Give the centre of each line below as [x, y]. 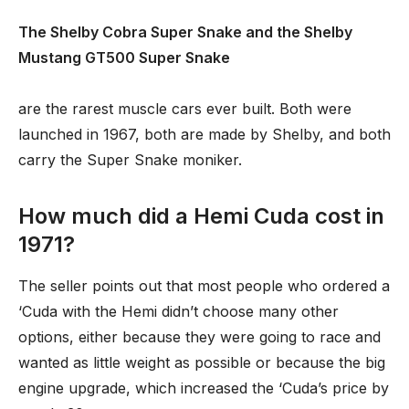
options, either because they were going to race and [199, 337]
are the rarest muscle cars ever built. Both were [185, 109]
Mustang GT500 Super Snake [124, 58]
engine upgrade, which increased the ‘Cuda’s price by [204, 388]
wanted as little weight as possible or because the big [202, 362]
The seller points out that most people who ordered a [204, 286]
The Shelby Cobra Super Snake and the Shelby [185, 32]
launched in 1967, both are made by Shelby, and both [204, 134]
